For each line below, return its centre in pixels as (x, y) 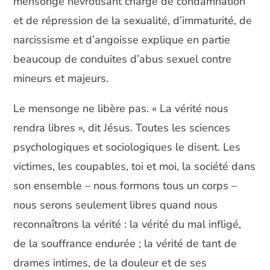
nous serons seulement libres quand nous (116, 205)
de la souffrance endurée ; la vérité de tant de (125, 243)
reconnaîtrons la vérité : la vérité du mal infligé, (127, 224)
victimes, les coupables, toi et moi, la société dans (135, 166)
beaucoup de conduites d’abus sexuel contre (123, 59)
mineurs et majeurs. (61, 78)
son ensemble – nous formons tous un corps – (125, 186)
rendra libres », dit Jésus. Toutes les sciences (122, 128)
